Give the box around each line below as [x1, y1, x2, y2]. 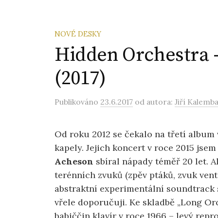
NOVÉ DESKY [54, 29, 101, 38]
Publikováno [54, 97, 100, 107]
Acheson [54, 156, 93, 167]
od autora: [135, 97, 175, 107]
